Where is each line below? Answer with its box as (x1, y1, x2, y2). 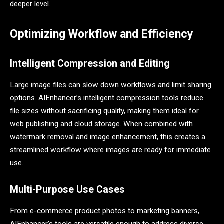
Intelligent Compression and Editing (10, 57, 170, 69)
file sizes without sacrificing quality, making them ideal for (10, 106, 199, 115)
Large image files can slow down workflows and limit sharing (10, 80, 211, 89)
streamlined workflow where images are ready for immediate (10, 145, 211, 154)
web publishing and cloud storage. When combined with (10, 119, 193, 128)
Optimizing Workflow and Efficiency (10, 27, 193, 41)
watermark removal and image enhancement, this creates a (10, 132, 205, 141)
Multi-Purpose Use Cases (10, 184, 125, 196)
